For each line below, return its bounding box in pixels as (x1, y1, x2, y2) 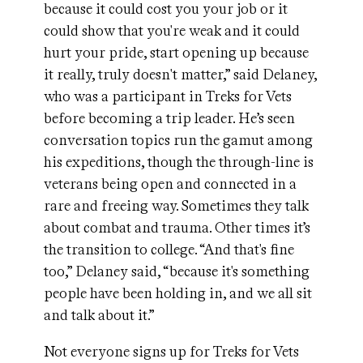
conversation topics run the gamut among (44, 131, 313, 149)
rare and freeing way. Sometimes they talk (44, 197, 309, 215)
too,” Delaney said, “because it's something (44, 263, 310, 280)
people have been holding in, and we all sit (44, 284, 312, 302)
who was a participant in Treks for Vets (44, 88, 292, 105)
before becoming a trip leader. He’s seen (44, 109, 295, 127)
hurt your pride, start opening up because (44, 44, 309, 62)
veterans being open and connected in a (44, 175, 297, 193)
